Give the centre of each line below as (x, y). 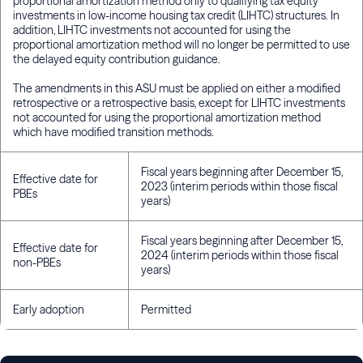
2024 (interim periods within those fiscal (240, 256)
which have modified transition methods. (113, 132)
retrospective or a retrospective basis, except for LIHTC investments (179, 103)
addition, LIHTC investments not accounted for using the (152, 30)
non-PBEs (37, 263)
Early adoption (49, 310)
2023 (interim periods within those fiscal (239, 187)
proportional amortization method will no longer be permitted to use (181, 45)
